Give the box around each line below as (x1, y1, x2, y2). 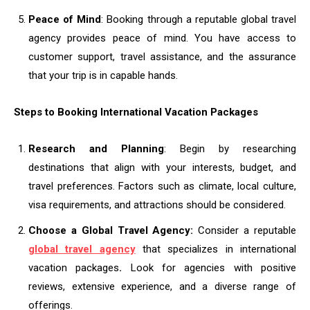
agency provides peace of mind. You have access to (28, 32, 296, 45)
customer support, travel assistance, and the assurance (28, 51, 296, 64)
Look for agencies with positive (130, 262, 297, 275)
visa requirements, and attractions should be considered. (28, 199, 286, 212)
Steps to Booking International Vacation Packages (14, 106, 258, 119)
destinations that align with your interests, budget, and (28, 161, 296, 174)
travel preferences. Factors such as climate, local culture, (28, 180, 296, 193)
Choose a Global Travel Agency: (28, 224, 199, 237)
